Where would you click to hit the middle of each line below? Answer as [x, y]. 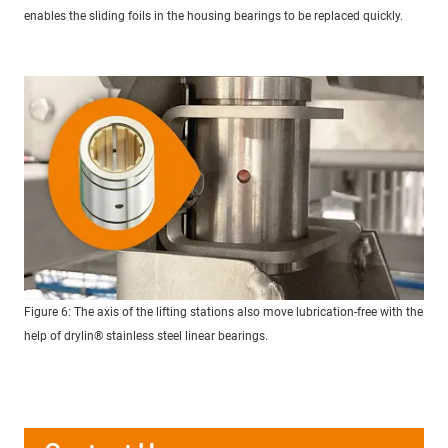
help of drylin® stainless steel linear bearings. [146, 336]
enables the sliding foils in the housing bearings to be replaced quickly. [213, 15]
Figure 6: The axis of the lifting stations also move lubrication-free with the [223, 312]
